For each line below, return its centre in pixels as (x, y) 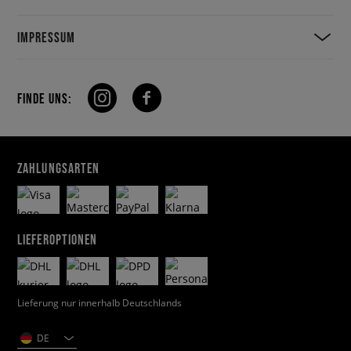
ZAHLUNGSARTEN (59, 168)
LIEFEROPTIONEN (58, 239)
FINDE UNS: (45, 98)
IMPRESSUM (46, 37)
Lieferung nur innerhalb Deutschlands (100, 302)
